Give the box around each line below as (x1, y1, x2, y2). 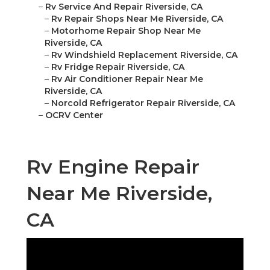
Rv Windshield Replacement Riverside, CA (51, 49, 237, 61)
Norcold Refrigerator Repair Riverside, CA (51, 98, 235, 109)
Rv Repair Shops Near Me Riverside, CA (51, 13, 223, 25)
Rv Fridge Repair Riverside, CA (51, 61, 184, 73)
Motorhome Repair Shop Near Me (51, 25, 201, 37)
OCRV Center (45, 110, 103, 121)
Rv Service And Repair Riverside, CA (45, 1, 202, 13)
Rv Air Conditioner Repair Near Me (51, 74, 203, 85)
